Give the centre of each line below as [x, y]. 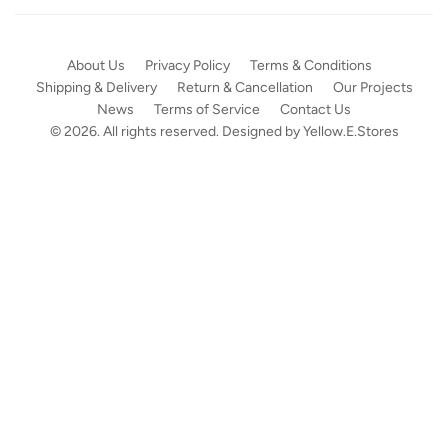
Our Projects [372, 87]
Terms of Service [207, 109]
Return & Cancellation [244, 87]
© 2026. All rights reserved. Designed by [176, 131]
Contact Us [315, 109]
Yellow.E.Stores [350, 131]
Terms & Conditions [310, 65]
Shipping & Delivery [96, 87]
